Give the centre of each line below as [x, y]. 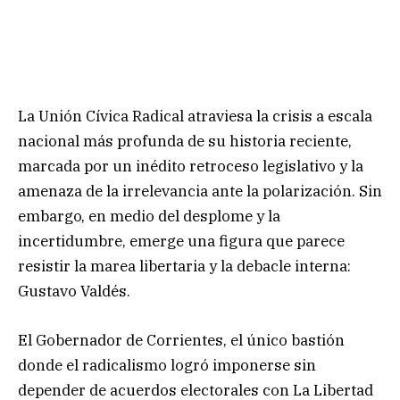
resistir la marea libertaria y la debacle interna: [184, 267]
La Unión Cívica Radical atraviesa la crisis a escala [195, 117]
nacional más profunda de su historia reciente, [185, 142]
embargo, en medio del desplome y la [149, 217]
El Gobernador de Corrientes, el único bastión [181, 340]
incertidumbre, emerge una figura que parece [181, 242]
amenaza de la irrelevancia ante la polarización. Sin [200, 192]
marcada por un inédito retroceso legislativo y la [191, 167]
